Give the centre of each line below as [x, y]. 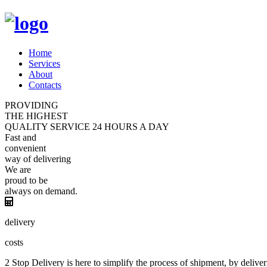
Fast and [21, 137]
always [19, 191]
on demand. [55, 191]
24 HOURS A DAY [131, 126]
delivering [52, 159]
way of [18, 159]
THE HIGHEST [36, 116]
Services [44, 63]
